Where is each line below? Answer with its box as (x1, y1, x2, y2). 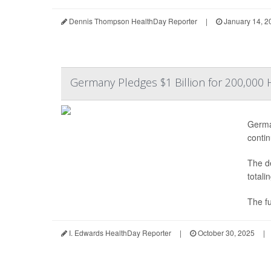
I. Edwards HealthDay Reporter (67, 227, 171, 238)
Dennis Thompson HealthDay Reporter (67, 16, 197, 26)
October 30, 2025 (196, 227, 255, 238)
